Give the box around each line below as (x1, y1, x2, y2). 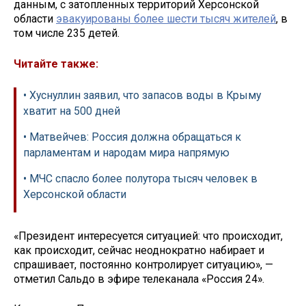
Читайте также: (14, 57, 98, 71)
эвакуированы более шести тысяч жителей (56, 12, 276, 26)
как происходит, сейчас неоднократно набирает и (14, 243, 264, 257)
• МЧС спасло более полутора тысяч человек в (23, 171, 258, 185)
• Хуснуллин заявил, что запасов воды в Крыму (23, 88, 261, 102)
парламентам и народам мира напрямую (23, 145, 229, 159)
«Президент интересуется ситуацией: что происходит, (14, 229, 283, 242)
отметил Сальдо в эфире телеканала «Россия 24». (14, 272, 264, 286)
